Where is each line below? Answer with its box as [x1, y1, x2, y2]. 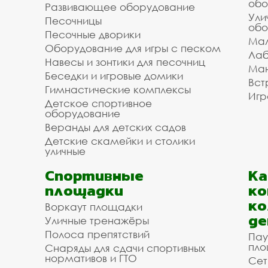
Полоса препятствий [45, 228, 150, 240]
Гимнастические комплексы [45, 83, 191, 96]
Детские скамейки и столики [45, 135, 195, 147]
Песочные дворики [45, 28, 141, 41]
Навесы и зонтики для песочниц [45, 56, 205, 68]
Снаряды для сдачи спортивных [45, 242, 205, 254]
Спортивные [45, 164, 144, 187]
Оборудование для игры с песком [45, 42, 221, 54]
